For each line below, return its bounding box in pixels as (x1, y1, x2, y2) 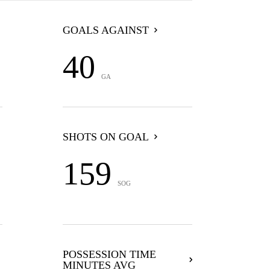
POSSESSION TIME (62, 248, 156, 260)
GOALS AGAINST (62, 24, 149, 36)
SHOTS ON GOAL (62, 131, 149, 143)
